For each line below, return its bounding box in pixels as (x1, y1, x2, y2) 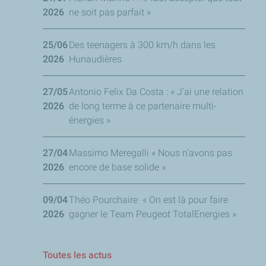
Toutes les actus (43, 249, 112, 261)
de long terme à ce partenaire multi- (69, 100, 217, 112)
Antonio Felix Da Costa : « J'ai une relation (69, 85, 243, 97)
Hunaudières (69, 53, 122, 65)
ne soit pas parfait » (69, 6, 151, 18)
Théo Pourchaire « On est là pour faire (69, 194, 228, 205)
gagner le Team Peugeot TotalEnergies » (69, 208, 236, 220)
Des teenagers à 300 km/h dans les (69, 39, 216, 50)
